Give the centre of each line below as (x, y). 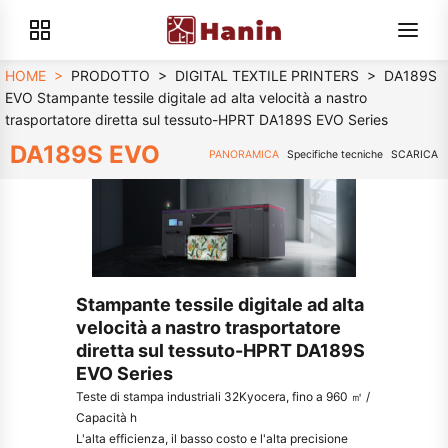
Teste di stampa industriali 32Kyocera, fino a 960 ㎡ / (223, 396)
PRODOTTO (110, 75)
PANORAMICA (243, 154)
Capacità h (107, 417)
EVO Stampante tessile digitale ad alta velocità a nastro (186, 97)
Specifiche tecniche (334, 154)
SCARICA (414, 154)
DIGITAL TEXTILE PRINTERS (267, 75)
